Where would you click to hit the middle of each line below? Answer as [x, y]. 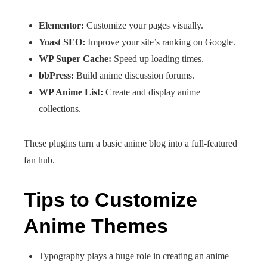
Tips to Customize [111, 200]
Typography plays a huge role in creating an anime [134, 256]
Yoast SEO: [62, 42]
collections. [60, 109]
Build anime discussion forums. [134, 75]
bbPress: [56, 75]
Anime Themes [96, 226]
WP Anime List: [71, 92]
